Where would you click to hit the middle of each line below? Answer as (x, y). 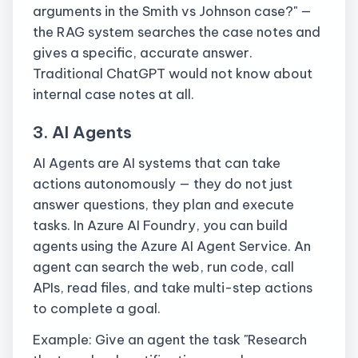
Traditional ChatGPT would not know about (173, 74)
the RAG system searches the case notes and (177, 32)
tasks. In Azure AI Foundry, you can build (160, 225)
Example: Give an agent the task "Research (170, 339)
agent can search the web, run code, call (163, 267)
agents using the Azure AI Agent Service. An (172, 246)
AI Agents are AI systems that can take (157, 163)
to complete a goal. (97, 308)
